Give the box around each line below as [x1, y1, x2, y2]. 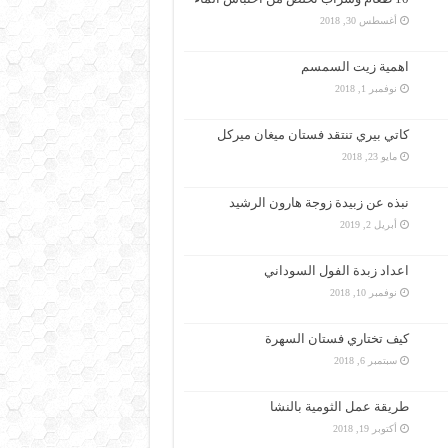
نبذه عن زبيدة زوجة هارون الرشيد [228, 195, 409, 210]
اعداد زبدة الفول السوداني [263, 263, 409, 278]
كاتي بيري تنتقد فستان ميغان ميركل [216, 127, 409, 142]
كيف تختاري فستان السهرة [264, 331, 409, 346]
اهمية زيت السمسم [300, 59, 409, 74]
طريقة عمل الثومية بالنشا [269, 399, 409, 414]
